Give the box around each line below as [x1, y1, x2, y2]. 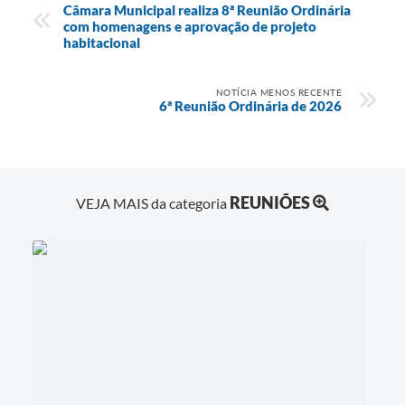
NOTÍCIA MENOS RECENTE [215, 87, 342, 99]
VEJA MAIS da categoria [76, 194, 230, 212]
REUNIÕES [230, 193, 310, 213]
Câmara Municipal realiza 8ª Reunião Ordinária [63, 2, 351, 19]
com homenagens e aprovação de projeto [63, 18, 316, 35]
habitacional [63, 34, 140, 52]
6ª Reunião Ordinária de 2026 [159, 98, 342, 115]
